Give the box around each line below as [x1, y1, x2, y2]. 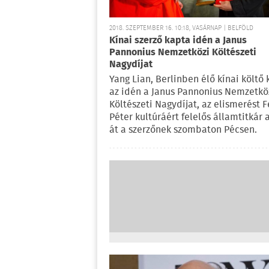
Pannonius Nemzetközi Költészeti [109, 45, 256, 61]
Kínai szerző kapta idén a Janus [109, 33, 247, 49]
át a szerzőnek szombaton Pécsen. [109, 122, 257, 138]
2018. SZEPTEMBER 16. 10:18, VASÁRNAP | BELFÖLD [109, 23, 253, 34]
